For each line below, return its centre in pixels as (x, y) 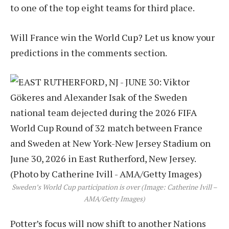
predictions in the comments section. (89, 52)
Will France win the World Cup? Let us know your (112, 37)
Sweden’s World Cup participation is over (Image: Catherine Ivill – (114, 187)
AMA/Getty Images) (114, 199)
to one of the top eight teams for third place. (102, 7)
